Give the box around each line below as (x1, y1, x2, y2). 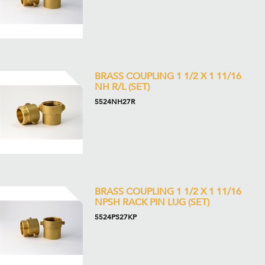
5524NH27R (95, 97, 135, 106)
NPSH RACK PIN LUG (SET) (95, 196, 209, 209)
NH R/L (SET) (95, 80, 150, 93)
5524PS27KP (95, 212, 137, 222)
